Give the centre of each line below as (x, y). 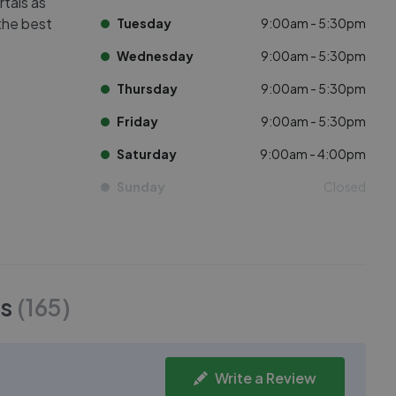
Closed (345, 187)
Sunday (141, 187)
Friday (137, 121)
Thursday (147, 88)
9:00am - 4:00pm (313, 154)
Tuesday (144, 23)
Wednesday (155, 56)
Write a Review (266, 378)
